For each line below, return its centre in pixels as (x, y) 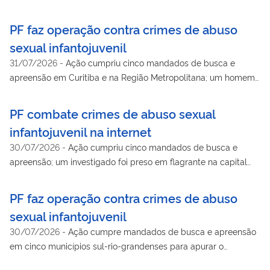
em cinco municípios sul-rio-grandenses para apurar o (117, 245)
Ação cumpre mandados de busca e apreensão (162, 231)
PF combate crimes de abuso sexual (112, 113)
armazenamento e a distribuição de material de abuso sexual (130, 260)
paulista (25, 175)
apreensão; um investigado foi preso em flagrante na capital (128, 161)
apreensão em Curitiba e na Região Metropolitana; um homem (132, 77)
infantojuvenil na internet (80, 131)
